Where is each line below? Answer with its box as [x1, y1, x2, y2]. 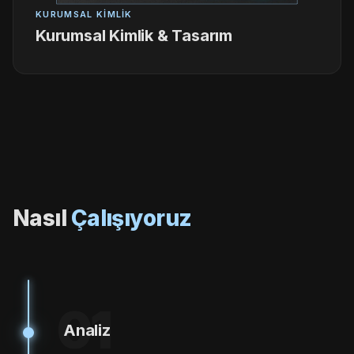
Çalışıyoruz [70, 205, 192, 232]
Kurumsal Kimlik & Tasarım [36, 26, 232, 45]
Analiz [63, 321, 111, 340]
